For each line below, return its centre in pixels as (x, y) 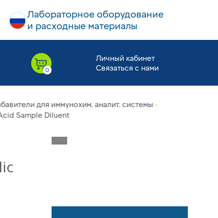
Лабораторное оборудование (95, 15)
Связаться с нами (127, 68)
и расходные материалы (82, 26)
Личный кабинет (125, 58)
